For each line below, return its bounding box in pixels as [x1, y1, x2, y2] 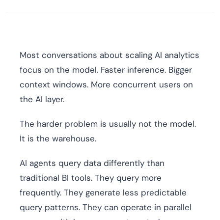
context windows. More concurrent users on [20, 79, 193, 90]
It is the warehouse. [20, 133, 96, 144]
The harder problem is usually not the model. [20, 118, 196, 130]
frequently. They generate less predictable [20, 187, 187, 198]
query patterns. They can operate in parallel [20, 202, 192, 213]
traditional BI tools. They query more [20, 172, 162, 184]
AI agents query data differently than [20, 158, 165, 169]
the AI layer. [20, 94, 64, 105]
